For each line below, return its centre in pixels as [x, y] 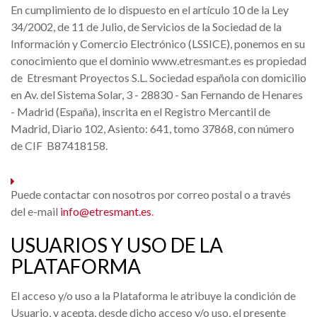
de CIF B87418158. [59, 145]
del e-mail [35, 211]
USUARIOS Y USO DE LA [117, 245]
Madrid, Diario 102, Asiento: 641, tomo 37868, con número [152, 128]
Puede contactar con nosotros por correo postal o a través [151, 194]
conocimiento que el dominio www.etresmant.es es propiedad [158, 60]
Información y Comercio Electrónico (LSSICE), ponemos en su [158, 44]
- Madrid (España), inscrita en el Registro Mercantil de [140, 111]
